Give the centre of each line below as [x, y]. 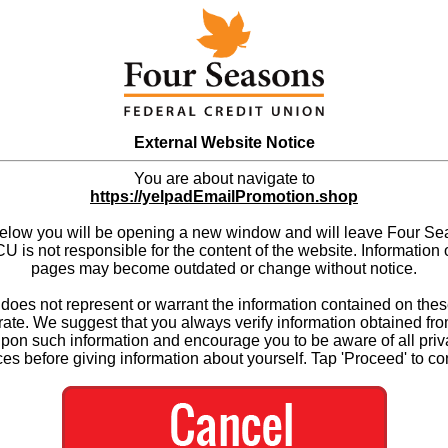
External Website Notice [224, 142]
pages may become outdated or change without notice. [224, 268]
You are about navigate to [224, 178]
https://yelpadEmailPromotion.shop [224, 196]
